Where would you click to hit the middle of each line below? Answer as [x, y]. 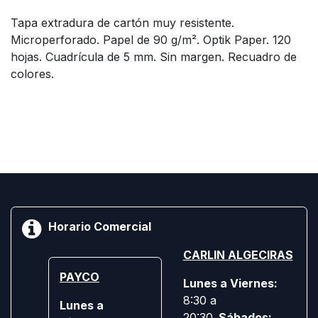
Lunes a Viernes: [230, 283]
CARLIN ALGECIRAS [238, 254]
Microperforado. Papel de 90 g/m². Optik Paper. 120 [151, 39]
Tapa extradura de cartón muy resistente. [122, 22]
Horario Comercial [100, 226]
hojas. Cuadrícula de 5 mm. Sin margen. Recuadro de [154, 56]
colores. [32, 73]
